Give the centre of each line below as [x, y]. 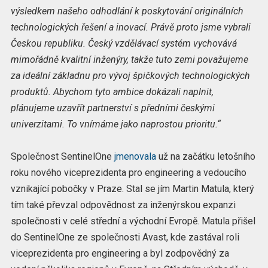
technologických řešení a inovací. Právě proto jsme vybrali [130, 28]
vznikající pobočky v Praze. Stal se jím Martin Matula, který [132, 189]
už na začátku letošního [205, 157]
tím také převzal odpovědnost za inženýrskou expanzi [123, 205]
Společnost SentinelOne [62, 157]
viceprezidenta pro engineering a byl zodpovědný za [120, 254]
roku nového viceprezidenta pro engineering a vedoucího [128, 173]
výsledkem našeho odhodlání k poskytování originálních [127, 11]
